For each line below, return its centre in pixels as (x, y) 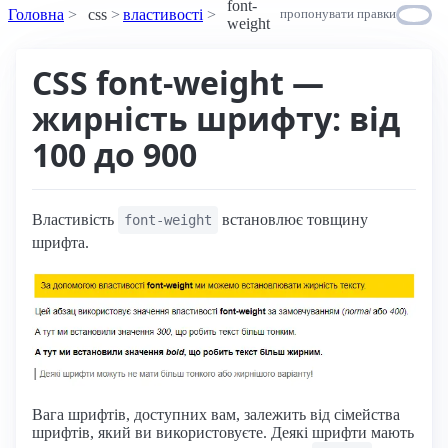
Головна (36, 14)
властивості (163, 14)
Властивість (75, 219)
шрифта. (60, 242)
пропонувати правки (338, 14)
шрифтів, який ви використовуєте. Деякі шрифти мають (223, 433)
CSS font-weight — (178, 82)
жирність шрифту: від (216, 118)
